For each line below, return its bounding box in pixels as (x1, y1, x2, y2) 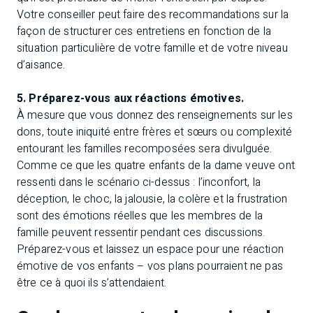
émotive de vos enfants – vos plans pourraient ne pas (17, 258, 283, 275)
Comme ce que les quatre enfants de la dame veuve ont (17, 157, 295, 175)
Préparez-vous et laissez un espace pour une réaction (17, 241, 284, 259)
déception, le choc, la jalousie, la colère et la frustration (17, 191, 288, 208)
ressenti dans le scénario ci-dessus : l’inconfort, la (17, 174, 261, 191)
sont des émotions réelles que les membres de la (17, 208, 263, 225)
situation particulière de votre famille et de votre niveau (17, 40, 288, 57)
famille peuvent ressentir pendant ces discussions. (17, 224, 265, 242)
